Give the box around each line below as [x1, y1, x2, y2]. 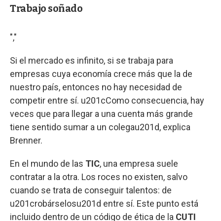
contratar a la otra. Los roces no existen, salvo [10, 172, 187, 183]
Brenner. [10, 135, 42, 146]
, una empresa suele [100, 158, 178, 169]
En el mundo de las [10, 158, 85, 169]
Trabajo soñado [10, 2, 82, 15]
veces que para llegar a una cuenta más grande [10, 109, 193, 119]
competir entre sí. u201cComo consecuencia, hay [10, 95, 204, 106]
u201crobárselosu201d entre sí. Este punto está [10, 198, 198, 209]
